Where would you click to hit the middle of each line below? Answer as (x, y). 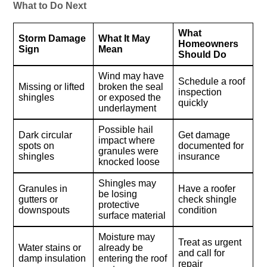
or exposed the (130, 97)
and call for (202, 253)
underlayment (128, 108)
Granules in (43, 188)
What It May (125, 38)
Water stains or (50, 247)
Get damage (204, 135)
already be (121, 247)
